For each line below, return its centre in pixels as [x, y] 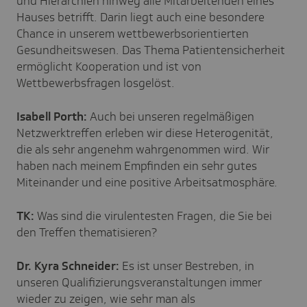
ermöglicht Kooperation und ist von [109, 66]
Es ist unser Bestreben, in [188, 266]
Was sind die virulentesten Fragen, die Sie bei [153, 216]
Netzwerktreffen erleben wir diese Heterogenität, [145, 133]
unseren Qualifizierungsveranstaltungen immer [139, 282]
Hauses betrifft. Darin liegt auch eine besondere [140, 17]
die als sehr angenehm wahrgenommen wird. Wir [143, 149]
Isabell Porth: [52, 116]
